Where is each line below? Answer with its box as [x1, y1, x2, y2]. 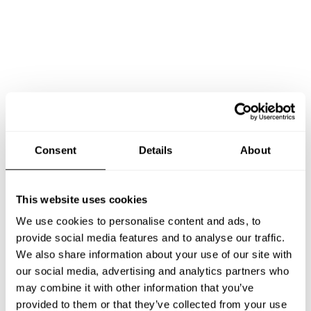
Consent [35, 144, 76, 156]
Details [138, 144, 173, 156]
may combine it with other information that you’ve [16, 281, 254, 294]
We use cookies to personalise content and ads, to [16, 215, 261, 227]
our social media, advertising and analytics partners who [16, 264, 289, 277]
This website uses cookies [16, 193, 148, 205]
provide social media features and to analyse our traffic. [16, 231, 285, 244]
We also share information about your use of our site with [16, 248, 292, 260]
